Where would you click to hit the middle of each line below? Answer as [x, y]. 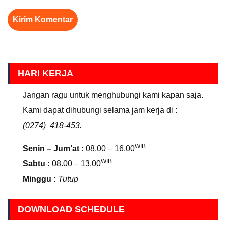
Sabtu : [36, 164]
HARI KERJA [45, 73]
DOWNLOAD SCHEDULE [71, 209]
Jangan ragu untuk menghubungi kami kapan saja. [113, 95]
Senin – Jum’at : [53, 149]
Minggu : [39, 179]
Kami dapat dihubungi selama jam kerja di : [100, 110]
